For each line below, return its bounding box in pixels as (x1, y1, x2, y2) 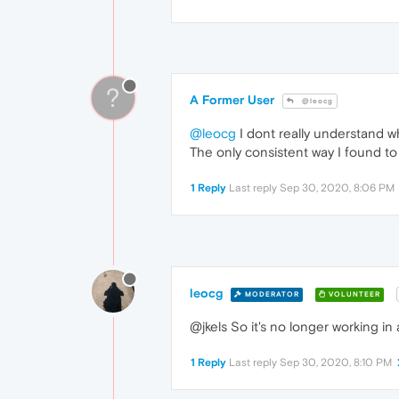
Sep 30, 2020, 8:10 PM (280, 356, 392, 370)
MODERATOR (242, 289, 299, 298)
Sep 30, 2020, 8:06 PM (280, 182, 395, 195)
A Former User (190, 93, 274, 107)
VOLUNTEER (326, 289, 380, 298)
